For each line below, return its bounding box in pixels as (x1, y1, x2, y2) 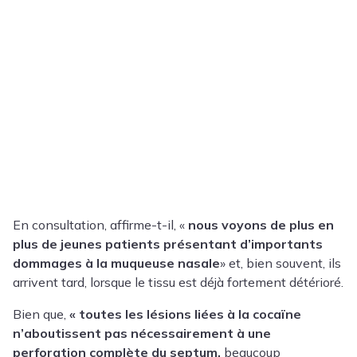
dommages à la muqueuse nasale (13, 254, 220, 271)
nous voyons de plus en (185, 216, 334, 233)
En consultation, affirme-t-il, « (13, 216, 185, 233)
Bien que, (13, 305, 69, 322)
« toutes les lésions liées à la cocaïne (69, 305, 301, 322)
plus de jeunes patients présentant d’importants (13, 235, 323, 252)
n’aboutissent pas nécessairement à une (13, 324, 271, 341)
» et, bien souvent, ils (220, 254, 341, 271)
